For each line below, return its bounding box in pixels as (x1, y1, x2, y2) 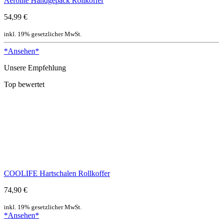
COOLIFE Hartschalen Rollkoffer (4, 169, 110, 177)
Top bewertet (4, 80, 44, 88)
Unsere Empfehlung (4, 63, 66, 72)
